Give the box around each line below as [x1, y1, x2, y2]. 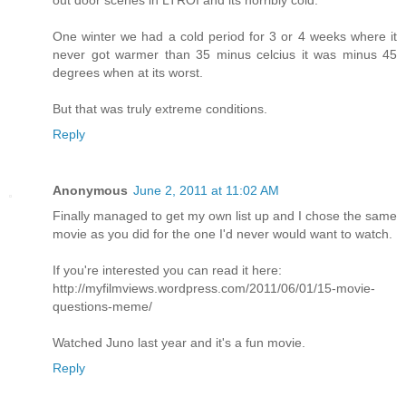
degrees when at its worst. [53, 65, 203, 81]
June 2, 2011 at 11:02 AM [133, 183, 279, 198]
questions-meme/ [53, 299, 152, 314]
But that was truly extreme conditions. [53, 101, 267, 117]
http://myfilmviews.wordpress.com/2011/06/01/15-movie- [53, 281, 375, 296]
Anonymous [53, 183, 128, 198]
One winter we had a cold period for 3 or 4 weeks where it [53, 29, 397, 44]
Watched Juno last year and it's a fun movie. [53, 335, 305, 351]
